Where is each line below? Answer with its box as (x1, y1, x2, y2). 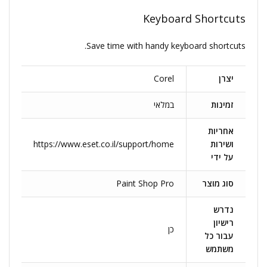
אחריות (208, 125, 234, 136)
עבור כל (204, 230, 234, 241)
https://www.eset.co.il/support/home (33, 138, 174, 150)
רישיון (213, 217, 234, 228)
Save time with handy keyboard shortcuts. (86, 40, 246, 51)
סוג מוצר (202, 178, 234, 189)
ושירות (210, 138, 234, 150)
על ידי (211, 151, 234, 163)
